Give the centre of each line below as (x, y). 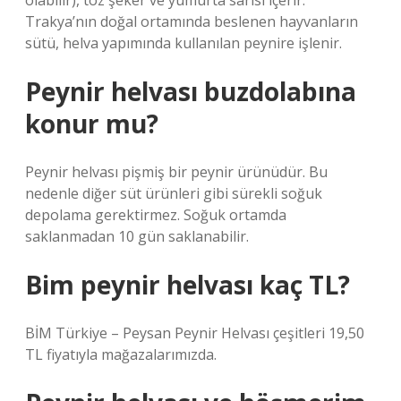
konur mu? (92, 124)
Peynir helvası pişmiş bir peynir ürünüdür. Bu (176, 172)
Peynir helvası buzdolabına (191, 91)
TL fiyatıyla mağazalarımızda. (121, 354)
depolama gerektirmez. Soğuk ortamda (156, 215)
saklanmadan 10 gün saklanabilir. (137, 236)
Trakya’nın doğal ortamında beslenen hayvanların (192, 21)
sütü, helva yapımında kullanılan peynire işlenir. (183, 43)
